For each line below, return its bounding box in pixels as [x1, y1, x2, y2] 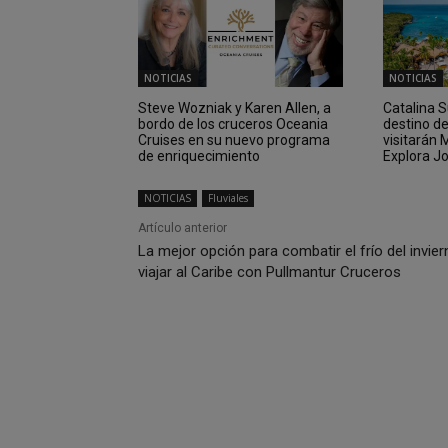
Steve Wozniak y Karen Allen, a [138, 99, 331, 116]
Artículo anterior [138, 220, 227, 235]
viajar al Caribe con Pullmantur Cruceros [138, 262, 401, 281]
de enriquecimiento [138, 147, 260, 164]
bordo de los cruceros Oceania [138, 115, 328, 132]
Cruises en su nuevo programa [138, 131, 330, 148]
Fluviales [208, 190, 248, 205]
